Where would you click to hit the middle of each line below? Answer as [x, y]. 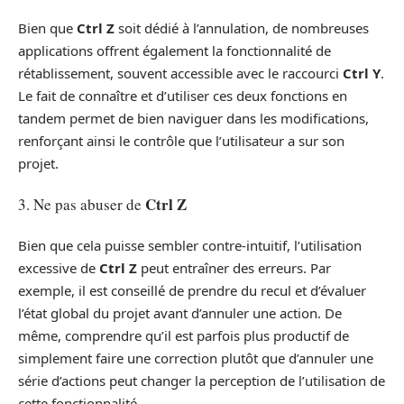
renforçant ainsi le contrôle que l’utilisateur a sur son [181, 140]
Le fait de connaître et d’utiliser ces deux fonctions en [183, 95]
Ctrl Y [362, 73]
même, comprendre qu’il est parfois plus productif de [184, 335]
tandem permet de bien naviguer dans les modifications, [193, 118]
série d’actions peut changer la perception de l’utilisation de [202, 380]
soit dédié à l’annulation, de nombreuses [242, 28]
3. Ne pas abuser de [82, 205]
